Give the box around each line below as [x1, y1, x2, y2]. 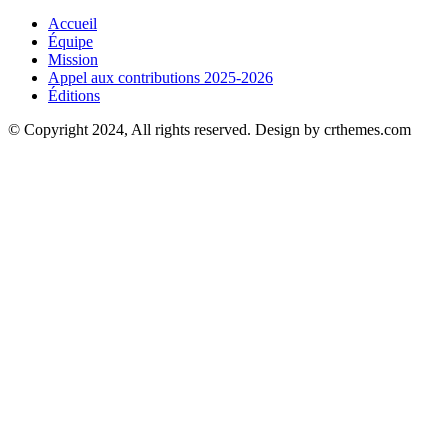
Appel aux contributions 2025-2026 [48, 69, 273, 87]
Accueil [48, 15, 97, 33]
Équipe [48, 33, 93, 51]
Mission [48, 51, 98, 69]
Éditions [48, 87, 100, 105]
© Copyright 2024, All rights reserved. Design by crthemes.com [8, 121, 411, 139]
